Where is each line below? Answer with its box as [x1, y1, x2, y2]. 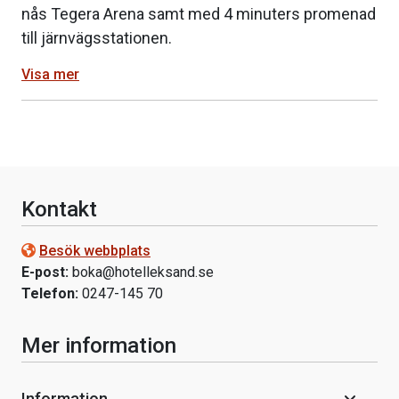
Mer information [21, 332, 176, 358]
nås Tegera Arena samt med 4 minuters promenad [21, 4, 376, 24]
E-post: [21, 263, 69, 281]
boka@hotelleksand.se [72, 263, 214, 281]
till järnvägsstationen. [21, 28, 172, 48]
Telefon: [21, 284, 78, 302]
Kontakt [21, 196, 97, 222]
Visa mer [21, 66, 79, 84]
